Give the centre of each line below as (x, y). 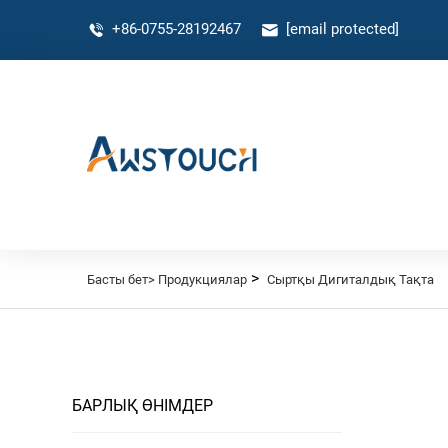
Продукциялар (202, 279)
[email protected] (342, 28)
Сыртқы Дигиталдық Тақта (350, 279)
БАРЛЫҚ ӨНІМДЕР (142, 405)
